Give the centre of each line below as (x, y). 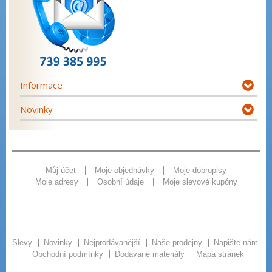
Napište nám (236, 243)
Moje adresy (56, 182)
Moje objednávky (124, 170)
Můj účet (60, 170)
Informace (41, 85)
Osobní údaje (120, 182)
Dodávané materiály (151, 254)
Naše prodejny (178, 243)
